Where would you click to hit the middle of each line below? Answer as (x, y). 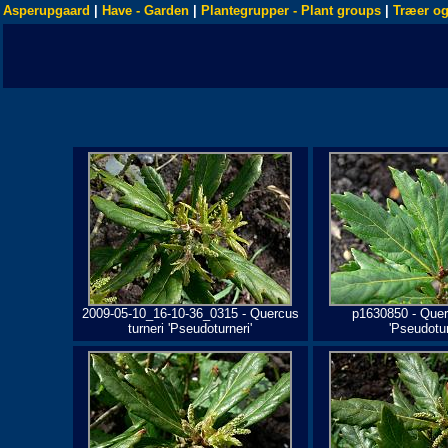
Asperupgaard (46, 10)
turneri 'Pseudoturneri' (190, 328)
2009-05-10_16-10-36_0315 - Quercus (190, 313)
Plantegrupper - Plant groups (291, 10)
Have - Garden (145, 10)
